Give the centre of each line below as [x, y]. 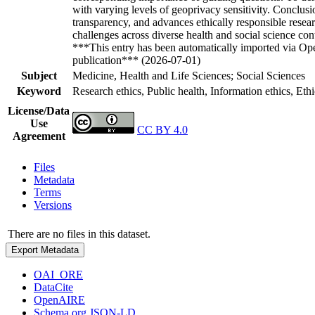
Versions [53, 205]
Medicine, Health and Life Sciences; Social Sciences [189, 75]
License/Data [39, 110]
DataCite [53, 287]
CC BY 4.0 [162, 129]
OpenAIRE [59, 300]
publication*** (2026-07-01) [136, 60]
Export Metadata [45, 250]
